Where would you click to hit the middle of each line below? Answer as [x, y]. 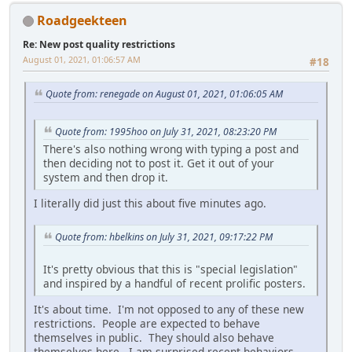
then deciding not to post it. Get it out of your [159, 163]
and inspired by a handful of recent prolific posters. [174, 284]
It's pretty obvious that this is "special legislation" [170, 269]
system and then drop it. [106, 178]
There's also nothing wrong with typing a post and [171, 149]
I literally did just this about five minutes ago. [150, 203]
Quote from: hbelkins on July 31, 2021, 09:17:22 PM [164, 237]
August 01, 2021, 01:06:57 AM [82, 59]
